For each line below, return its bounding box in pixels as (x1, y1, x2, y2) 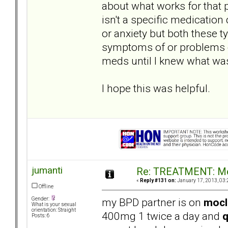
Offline (38, 184, 53, 190)
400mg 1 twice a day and (102, 209, 222, 222)
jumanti (32, 164, 63, 177)
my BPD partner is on (102, 195, 204, 209)
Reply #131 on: (140, 178, 176, 184)
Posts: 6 (32, 213, 50, 219)
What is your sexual (32, 202, 76, 208)
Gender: (32, 196, 50, 202)
